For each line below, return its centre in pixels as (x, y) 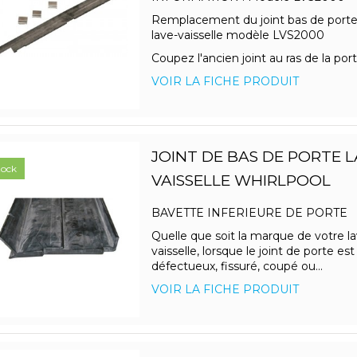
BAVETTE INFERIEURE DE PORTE (251, 213)
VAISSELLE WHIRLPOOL (241, 181)
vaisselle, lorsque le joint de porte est (253, 251)
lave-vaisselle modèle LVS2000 (237, 35)
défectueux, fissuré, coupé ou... (237, 267)
